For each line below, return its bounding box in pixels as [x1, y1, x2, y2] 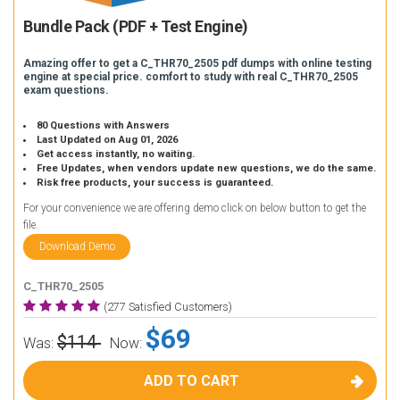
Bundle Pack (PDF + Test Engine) [23, 17, 248, 36]
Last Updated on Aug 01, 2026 [37, 134, 179, 146]
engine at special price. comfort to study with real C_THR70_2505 [23, 71, 358, 83]
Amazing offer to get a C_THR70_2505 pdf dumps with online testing [23, 57, 371, 70]
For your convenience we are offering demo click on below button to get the [23, 202, 366, 214]
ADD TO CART [143, 372, 239, 389]
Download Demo [38, 240, 115, 253]
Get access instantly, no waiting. [37, 148, 196, 160]
